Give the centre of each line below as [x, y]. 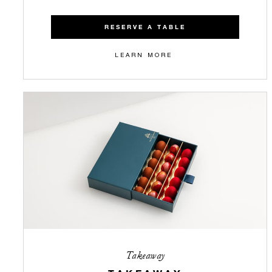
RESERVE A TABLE [145, 27]
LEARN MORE [144, 55]
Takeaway [145, 256]
